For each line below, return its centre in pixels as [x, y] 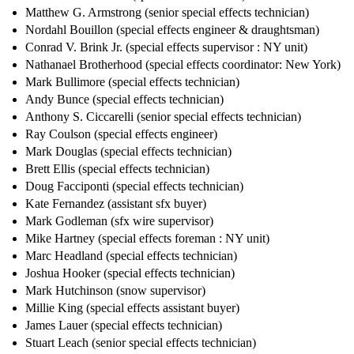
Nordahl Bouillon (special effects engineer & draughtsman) [172, 30]
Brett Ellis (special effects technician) [117, 169]
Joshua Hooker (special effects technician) [130, 273]
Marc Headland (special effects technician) [131, 256]
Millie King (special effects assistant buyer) [132, 308]
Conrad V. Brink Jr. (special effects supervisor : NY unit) [166, 47]
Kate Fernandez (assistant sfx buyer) [116, 204]
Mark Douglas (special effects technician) [128, 152]
